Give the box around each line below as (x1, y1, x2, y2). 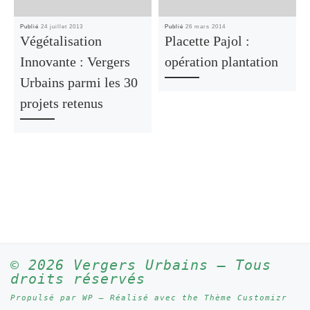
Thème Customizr (204, 293, 287, 303)
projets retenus (19, 95, 103, 111)
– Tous (208, 257, 271, 274)
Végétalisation (19, 33, 102, 49)
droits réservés (10, 271, 145, 288)
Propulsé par (10, 293, 82, 303)
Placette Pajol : (164, 33, 250, 49)
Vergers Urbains (73, 257, 208, 274)
